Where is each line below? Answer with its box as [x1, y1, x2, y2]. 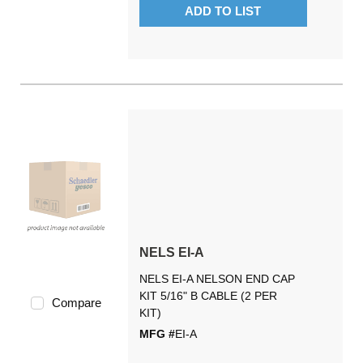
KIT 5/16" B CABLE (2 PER [139, 289, 277, 302]
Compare [51, 296, 101, 310]
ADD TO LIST [185, 4, 262, 18]
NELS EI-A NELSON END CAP [139, 272, 295, 285]
